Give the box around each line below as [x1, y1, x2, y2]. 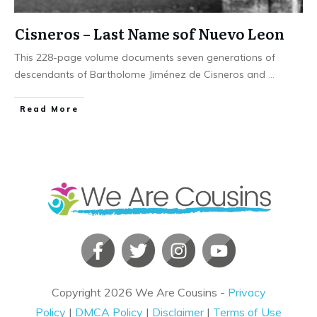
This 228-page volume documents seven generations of [14, 50, 275, 64]
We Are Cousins [134, 285, 217, 300]
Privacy [227, 285, 266, 300]
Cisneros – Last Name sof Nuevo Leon [15, 22, 284, 44]
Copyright [51, 285, 104, 300]
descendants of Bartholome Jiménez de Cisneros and [14, 67, 268, 81]
